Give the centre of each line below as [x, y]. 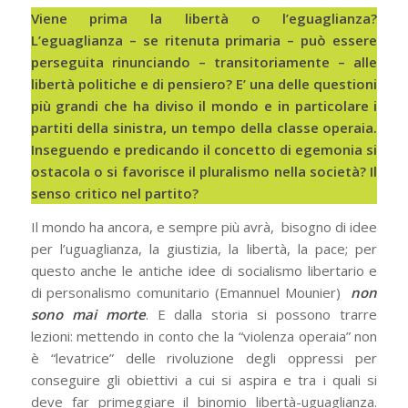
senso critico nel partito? [114, 194]
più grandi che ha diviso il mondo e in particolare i [204, 106]
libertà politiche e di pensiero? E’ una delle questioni [204, 84]
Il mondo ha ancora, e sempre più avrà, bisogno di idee [204, 227]
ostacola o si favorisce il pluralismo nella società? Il [204, 172]
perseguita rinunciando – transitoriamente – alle [204, 62]
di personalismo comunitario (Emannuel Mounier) [191, 292]
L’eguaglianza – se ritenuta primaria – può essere [204, 41]
